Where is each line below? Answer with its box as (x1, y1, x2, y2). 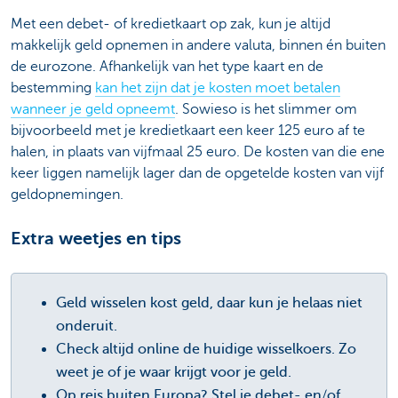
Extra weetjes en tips (11, 228, 181, 250)
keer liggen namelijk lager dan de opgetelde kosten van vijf (11, 165, 384, 182)
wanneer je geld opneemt (11, 101, 175, 118)
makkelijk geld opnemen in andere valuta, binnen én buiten (11, 37, 386, 54)
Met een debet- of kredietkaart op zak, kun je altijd (11, 16, 330, 33)
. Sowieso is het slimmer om (175, 101, 357, 118)
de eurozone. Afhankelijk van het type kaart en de (11, 59, 323, 76)
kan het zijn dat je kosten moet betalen (95, 80, 340, 97)
